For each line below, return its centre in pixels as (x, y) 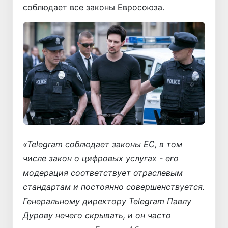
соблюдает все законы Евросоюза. (94, 7)
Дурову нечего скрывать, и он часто (97, 215)
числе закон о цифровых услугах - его (101, 158)
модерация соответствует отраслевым (103, 172)
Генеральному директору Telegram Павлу (107, 201)
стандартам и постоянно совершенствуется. (114, 187)
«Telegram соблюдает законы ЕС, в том (103, 144)
